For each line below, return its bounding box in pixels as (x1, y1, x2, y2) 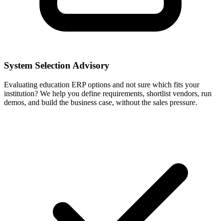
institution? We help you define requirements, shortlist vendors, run (4, 89, 212, 98)
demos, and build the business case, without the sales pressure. (4, 98, 197, 107)
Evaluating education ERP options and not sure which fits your (4, 80, 199, 89)
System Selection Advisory (4, 60, 110, 71)
